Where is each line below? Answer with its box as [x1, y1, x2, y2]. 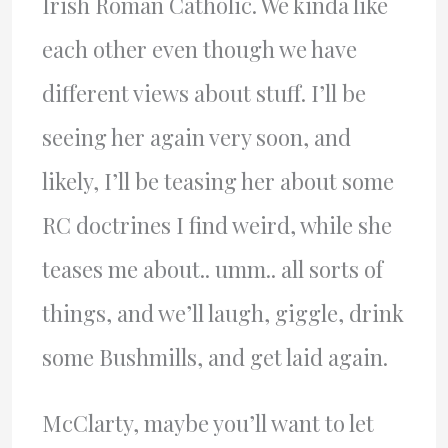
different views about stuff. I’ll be [41, 78, 366, 109]
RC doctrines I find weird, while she [41, 210, 392, 241]
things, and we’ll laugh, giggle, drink [41, 298, 404, 329]
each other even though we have [41, 34, 357, 65]
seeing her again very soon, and [41, 122, 351, 153]
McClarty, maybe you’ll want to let [41, 408, 374, 439]
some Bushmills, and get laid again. [41, 342, 388, 373]
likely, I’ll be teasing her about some [41, 166, 394, 197]
